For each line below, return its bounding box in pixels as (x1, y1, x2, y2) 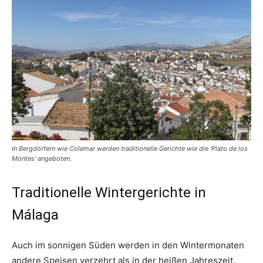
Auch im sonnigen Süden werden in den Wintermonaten (12, 240, 244, 251)
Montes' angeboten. (12, 154, 72, 163)
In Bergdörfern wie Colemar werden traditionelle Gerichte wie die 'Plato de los (12, 144, 248, 153)
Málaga (12, 207, 59, 224)
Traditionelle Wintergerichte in (12, 184, 206, 201)
